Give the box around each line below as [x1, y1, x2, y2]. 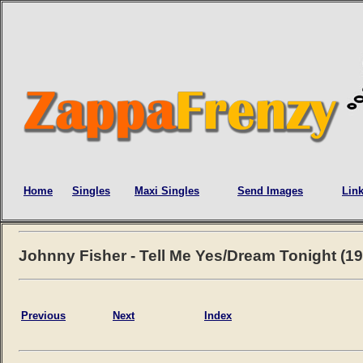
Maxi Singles [135, 185, 199, 198]
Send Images [237, 185, 303, 198]
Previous [21, 309, 66, 322]
